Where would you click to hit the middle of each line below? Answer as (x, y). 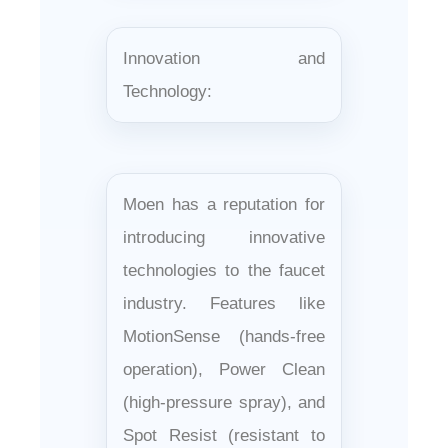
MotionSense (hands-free (224, 336)
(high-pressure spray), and (224, 402)
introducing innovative (224, 237)
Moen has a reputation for (224, 204)
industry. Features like (224, 303)
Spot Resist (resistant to (224, 435)
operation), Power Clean (224, 369)
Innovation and (224, 58)
